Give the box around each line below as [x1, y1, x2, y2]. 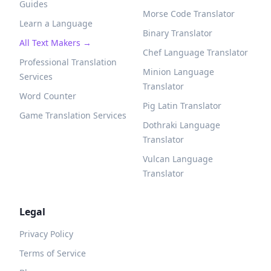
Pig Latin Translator [143, 100, 221, 111]
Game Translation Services [19, 109, 126, 121]
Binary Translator [143, 27, 212, 39]
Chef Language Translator [143, 47, 248, 58]
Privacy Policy [19, 228, 73, 240]
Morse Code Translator [143, 8, 235, 19]
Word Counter [19, 90, 76, 102]
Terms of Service [19, 247, 86, 259]
